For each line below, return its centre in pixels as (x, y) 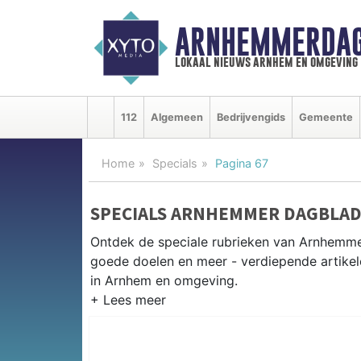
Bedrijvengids (251, 117)
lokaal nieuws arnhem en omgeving (266, 62)
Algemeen (177, 117)
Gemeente (326, 117)
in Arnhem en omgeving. (164, 280)
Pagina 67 (242, 163)
